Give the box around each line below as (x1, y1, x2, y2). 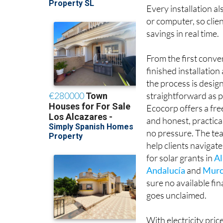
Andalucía (146, 165, 186, 176)
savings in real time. (146, 28, 220, 39)
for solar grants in (146, 152, 215, 164)
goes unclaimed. (146, 190, 207, 201)
